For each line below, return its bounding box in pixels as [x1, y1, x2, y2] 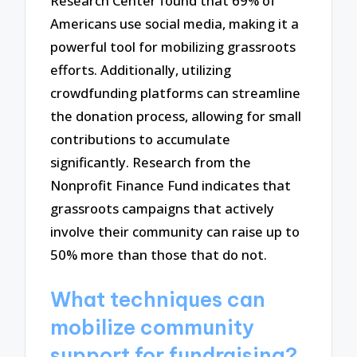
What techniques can [50, 287, 266, 313]
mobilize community [50, 315, 255, 341]
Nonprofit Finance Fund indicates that [50, 176, 292, 195]
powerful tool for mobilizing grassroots [50, 37, 296, 57]
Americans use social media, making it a [50, 14, 300, 33]
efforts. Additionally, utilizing [50, 61, 232, 80]
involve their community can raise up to [50, 222, 300, 241]
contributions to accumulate [50, 130, 231, 149]
